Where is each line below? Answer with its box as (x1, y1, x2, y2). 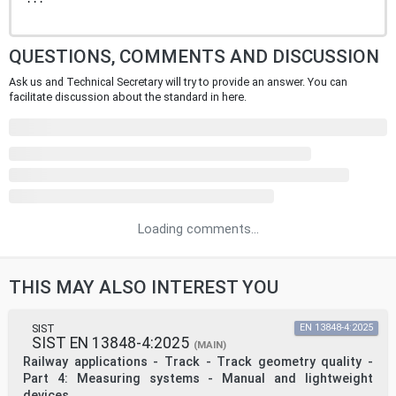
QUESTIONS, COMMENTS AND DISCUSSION (9, 46, 379, 68)
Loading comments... (137, 222, 259, 238)
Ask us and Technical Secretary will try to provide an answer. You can (9, 75, 347, 89)
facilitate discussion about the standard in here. (9, 90, 247, 104)
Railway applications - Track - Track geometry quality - (23, 354, 373, 370)
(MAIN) (194, 339, 226, 352)
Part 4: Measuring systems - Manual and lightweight (23, 371, 373, 387)
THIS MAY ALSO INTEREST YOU (9, 277, 278, 299)
